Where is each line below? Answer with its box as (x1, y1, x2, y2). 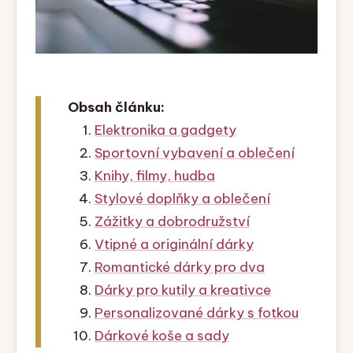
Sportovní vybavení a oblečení (94, 144, 295, 162)
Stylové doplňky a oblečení (94, 190, 270, 208)
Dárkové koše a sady (94, 327, 229, 345)
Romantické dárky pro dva (94, 258, 265, 277)
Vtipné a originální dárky (94, 236, 254, 254)
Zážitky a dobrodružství (94, 213, 250, 231)
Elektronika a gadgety (94, 121, 236, 139)
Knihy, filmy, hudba (94, 167, 215, 185)
